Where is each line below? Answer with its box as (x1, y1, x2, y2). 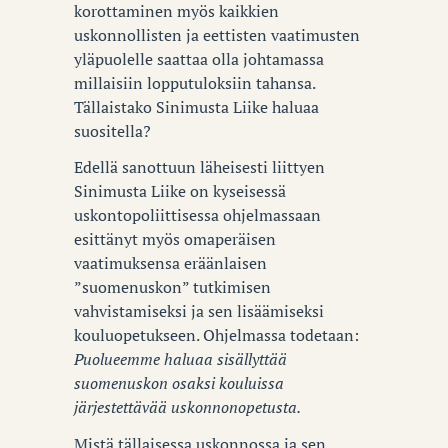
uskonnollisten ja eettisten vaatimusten (74, 23, 360, 46)
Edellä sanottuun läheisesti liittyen (74, 156, 325, 179)
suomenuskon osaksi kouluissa (74, 372, 284, 395)
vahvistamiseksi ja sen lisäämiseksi (74, 300, 324, 323)
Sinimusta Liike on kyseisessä (74, 180, 286, 203)
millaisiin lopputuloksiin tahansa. (74, 71, 315, 94)
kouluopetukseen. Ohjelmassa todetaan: (74, 324, 359, 347)
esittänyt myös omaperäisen (74, 228, 276, 251)
